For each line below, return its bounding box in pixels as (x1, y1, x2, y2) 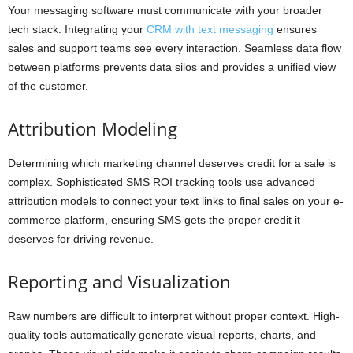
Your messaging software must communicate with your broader (8, 4, 322, 17)
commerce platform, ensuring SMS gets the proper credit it (8, 214, 300, 227)
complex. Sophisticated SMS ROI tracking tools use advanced (8, 176, 315, 189)
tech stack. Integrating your (8, 23, 147, 36)
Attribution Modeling (8, 117, 177, 141)
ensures (273, 23, 317, 36)
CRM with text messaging (147, 23, 273, 36)
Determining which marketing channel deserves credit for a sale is (8, 157, 336, 170)
